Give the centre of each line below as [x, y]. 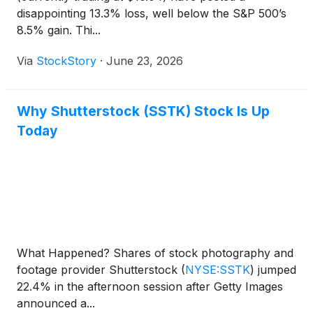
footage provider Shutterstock [99, 270]
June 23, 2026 [145, 61]
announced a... [56, 304]
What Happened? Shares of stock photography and [155, 253]
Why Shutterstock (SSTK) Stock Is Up [143, 111]
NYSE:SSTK [218, 270]
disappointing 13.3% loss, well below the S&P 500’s [152, 14]
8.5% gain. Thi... [59, 30]
